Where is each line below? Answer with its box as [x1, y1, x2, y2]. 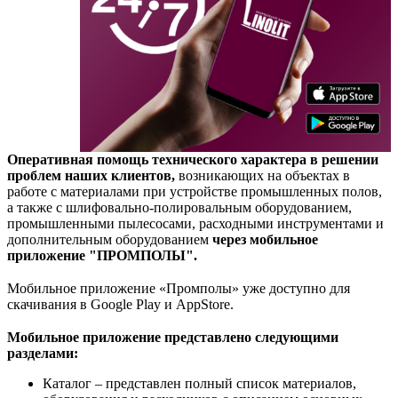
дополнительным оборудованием [7, 231, 209, 247]
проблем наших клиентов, [7, 167, 179, 183]
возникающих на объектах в [179, 167, 350, 183]
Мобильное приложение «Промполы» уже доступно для [7, 280, 350, 296]
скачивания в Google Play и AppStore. [7, 296, 234, 312]
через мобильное [209, 231, 318, 247]
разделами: [7, 345, 78, 361]
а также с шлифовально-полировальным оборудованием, [7, 199, 352, 215]
